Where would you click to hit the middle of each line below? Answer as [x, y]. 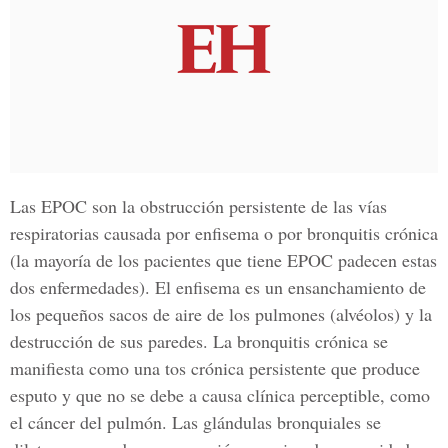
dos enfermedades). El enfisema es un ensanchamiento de [218, 287]
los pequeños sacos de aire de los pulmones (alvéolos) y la [221, 314]
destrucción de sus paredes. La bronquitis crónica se [199, 341]
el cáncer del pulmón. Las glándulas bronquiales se [195, 422]
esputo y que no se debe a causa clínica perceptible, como [220, 395]
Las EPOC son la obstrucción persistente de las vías [198, 206]
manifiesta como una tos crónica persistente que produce [215, 368]
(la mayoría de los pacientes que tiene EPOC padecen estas [223, 260]
